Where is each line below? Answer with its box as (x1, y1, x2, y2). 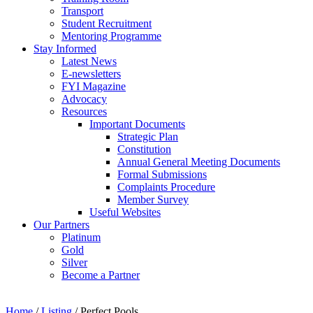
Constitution (117, 143, 171, 155)
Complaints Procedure (117, 180, 215, 193)
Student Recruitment (61, 17, 152, 29)
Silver (61, 256, 87, 268)
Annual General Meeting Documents (117, 155, 280, 168)
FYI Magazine (61, 80, 126, 92)
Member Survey (117, 193, 189, 205)
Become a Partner (61, 268, 140, 281)
